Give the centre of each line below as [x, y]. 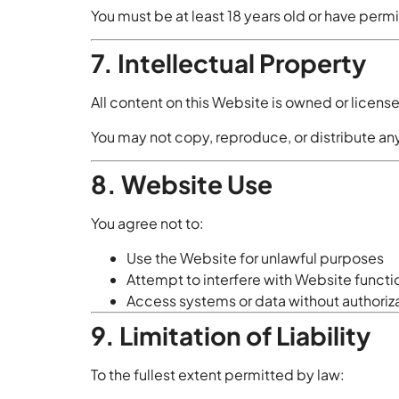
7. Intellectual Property [228, 63]
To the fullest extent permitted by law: [218, 374]
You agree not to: [147, 224]
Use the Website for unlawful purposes [255, 257]
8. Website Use [182, 184]
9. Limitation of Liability [231, 335]
